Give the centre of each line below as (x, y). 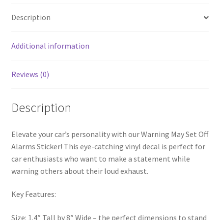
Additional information (50, 46)
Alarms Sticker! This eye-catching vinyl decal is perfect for (108, 146)
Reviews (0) (30, 74)
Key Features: (33, 194)
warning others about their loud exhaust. (80, 171)
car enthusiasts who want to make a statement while (100, 158)
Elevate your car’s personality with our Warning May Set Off (110, 134)
